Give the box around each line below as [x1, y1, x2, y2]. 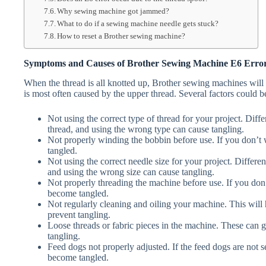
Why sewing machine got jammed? [57, 7, 170, 15]
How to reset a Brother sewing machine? [57, 31, 186, 40]
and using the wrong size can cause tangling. [47, 166, 214, 177]
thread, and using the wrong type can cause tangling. [47, 123, 244, 134]
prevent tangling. [47, 209, 110, 220]
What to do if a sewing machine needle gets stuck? [57, 19, 219, 28]
